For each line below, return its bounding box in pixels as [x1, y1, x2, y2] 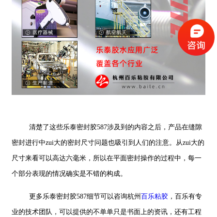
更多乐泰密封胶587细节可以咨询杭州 [29, 193, 141, 201]
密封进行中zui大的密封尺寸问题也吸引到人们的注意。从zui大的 [11, 139, 204, 147]
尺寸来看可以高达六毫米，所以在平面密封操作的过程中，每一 [11, 155, 201, 162]
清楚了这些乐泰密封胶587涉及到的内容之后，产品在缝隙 [29, 124, 202, 131]
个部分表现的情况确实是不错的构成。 [11, 170, 127, 178]
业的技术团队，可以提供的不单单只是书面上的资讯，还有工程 [11, 208, 201, 216]
